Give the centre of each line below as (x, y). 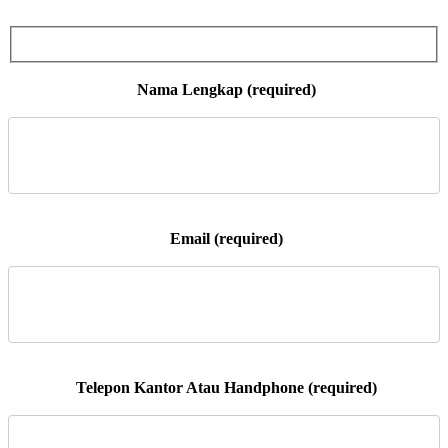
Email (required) (224, 239)
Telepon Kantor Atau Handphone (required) (224, 388)
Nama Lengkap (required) (224, 90)
